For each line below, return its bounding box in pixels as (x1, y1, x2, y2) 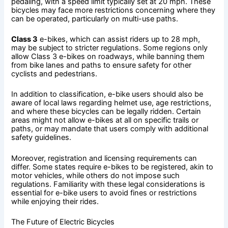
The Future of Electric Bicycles (11, 217, 115, 227)
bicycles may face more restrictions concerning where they (11, 5, 216, 15)
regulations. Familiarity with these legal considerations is (11, 179, 206, 189)
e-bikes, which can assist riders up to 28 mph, (38, 35, 201, 44)
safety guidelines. (11, 133, 72, 142)
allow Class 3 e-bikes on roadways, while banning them (11, 52, 205, 62)
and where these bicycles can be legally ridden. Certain (11, 107, 202, 117)
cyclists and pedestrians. (11, 69, 98, 79)
